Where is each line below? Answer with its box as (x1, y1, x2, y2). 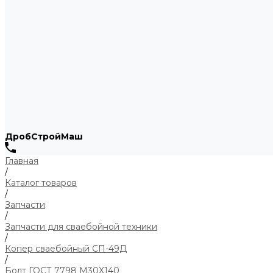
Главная (5, 155, 38, 166)
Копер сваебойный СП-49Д (5, 243, 127, 254)
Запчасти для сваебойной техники (5, 221, 157, 232)
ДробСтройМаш (5, 131, 83, 142)
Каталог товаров (5, 177, 77, 188)
